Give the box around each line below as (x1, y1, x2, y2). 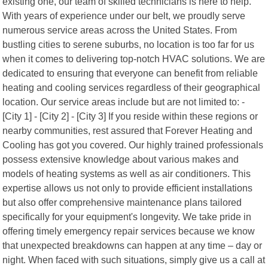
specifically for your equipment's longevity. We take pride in (2, 211, 252, 222)
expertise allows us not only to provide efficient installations (2, 182, 253, 193)
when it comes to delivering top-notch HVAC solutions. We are (2, 53, 266, 64)
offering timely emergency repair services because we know (2, 225, 255, 236)
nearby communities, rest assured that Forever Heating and (2, 124, 253, 136)
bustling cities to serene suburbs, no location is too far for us (2, 38, 255, 50)
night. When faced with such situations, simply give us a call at (2, 254, 266, 265)
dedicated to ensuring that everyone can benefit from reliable (2, 67, 258, 78)
